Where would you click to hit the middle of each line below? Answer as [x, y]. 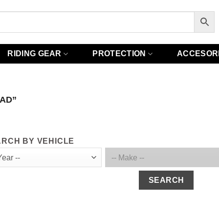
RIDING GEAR [34, 54]
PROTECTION [119, 54]
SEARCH [166, 180]
